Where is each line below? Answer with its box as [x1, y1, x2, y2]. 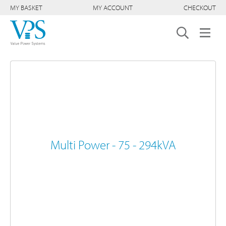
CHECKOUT [183, 3, 216, 12]
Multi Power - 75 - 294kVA [50, 136, 176, 152]
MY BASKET [10, 3, 42, 12]
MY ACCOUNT [93, 3, 133, 12]
